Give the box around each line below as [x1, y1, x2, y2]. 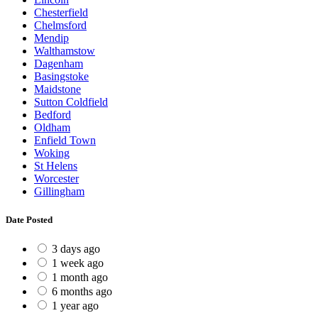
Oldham [34, 121, 70, 134]
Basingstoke [34, 70, 89, 83]
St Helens [34, 160, 77, 172]
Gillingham [34, 185, 84, 198]
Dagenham [34, 57, 83, 70]
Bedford [34, 109, 71, 121]
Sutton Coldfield [34, 96, 108, 109]
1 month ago [52, 270, 108, 283]
